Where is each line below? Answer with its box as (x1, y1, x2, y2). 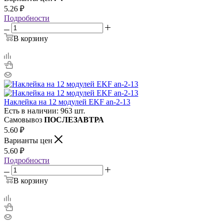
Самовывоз (4, 115, 44, 124)
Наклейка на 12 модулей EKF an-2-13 (4, 97, 130, 106)
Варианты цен (4, 136, 55, 145)
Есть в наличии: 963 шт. (4, 106, 85, 115)
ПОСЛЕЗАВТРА (44, 115, 104, 124)
